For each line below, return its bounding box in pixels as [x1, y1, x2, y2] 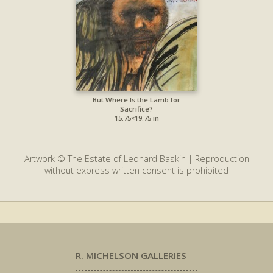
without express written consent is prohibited [44, 165, 229, 177]
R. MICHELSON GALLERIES [76, 249, 186, 261]
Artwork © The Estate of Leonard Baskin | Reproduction [24, 153, 249, 165]
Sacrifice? [120, 104, 153, 114]
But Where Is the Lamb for [93, 95, 180, 105]
